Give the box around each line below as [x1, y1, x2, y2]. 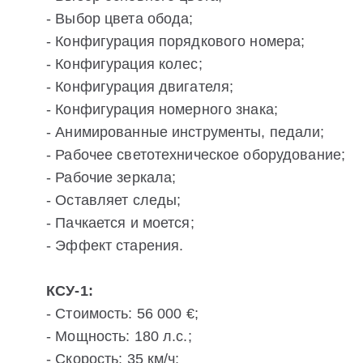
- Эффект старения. [46, 237, 184, 254]
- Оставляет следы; [46, 192, 181, 209]
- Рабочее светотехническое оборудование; [46, 147, 346, 164]
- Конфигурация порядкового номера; [46, 33, 305, 50]
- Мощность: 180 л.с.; [46, 328, 192, 345]
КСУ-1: [46, 283, 93, 300]
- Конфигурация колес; [46, 56, 203, 73]
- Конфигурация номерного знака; [46, 101, 278, 118]
